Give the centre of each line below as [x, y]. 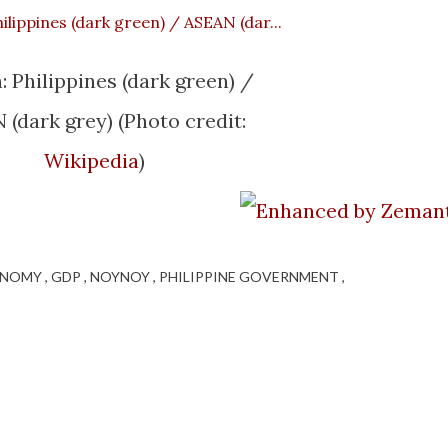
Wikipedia [91, 161]
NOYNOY [121, 277]
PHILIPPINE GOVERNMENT [250, 277]
